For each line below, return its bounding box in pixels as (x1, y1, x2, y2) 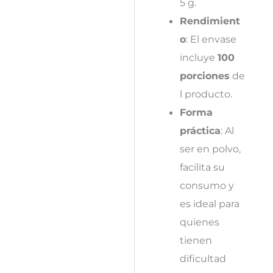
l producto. (179, 87, 232, 100)
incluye (179, 51, 218, 63)
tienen (179, 233, 212, 246)
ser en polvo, (179, 142, 241, 155)
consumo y (179, 179, 234, 191)
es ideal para (179, 197, 239, 210)
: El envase (185, 32, 236, 45)
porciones (179, 69, 230, 82)
